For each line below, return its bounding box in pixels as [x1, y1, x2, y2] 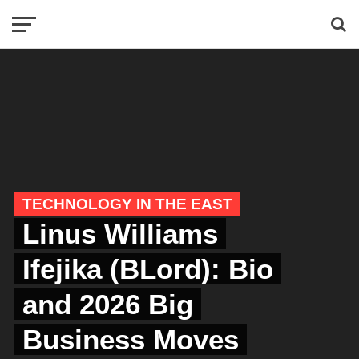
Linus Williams [22, 218, 218, 249]
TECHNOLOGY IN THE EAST [22, 196, 232, 212]
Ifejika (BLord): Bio [22, 253, 273, 284]
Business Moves [22, 324, 239, 355]
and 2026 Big [22, 288, 193, 320]
